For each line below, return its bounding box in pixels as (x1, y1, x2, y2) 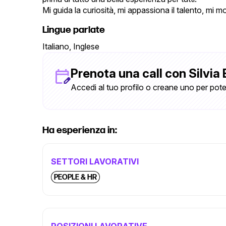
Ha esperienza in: (42, 125, 117, 136)
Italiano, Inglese (42, 41, 99, 51)
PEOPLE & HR (54, 173, 97, 182)
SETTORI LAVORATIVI (51, 156, 139, 166)
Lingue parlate (42, 24, 105, 36)
